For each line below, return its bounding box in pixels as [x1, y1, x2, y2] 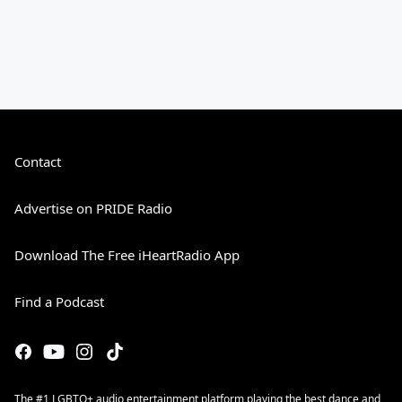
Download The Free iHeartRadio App [14, 246, 240, 265]
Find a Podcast [14, 293, 104, 311]
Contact [14, 153, 61, 171]
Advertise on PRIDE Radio [14, 199, 172, 218]
